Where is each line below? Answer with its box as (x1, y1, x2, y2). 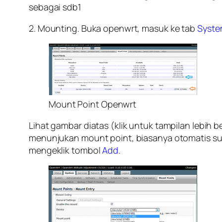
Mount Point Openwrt (49, 98, 137, 110)
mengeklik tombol (29, 144, 103, 156)
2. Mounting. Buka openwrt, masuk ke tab (29, 22, 197, 34)
